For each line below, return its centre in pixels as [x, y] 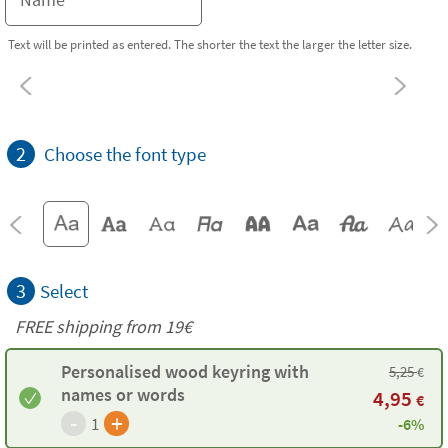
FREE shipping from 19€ [103, 326]
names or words [123, 395]
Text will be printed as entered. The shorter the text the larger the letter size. [210, 44]
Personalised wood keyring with [185, 372]
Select [64, 291]
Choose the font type [125, 154]
